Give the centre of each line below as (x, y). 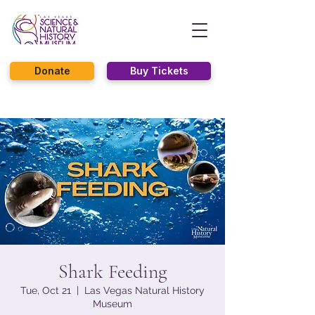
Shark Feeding (112, 271)
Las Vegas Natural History (144, 290)
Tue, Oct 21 (46, 290)
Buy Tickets (159, 71)
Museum (112, 304)
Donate (52, 71)
